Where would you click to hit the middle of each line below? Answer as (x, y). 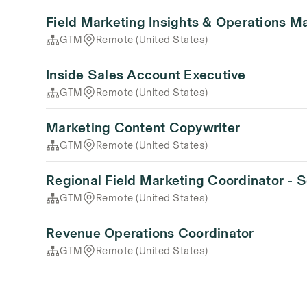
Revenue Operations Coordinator (150, 233)
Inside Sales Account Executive (146, 75)
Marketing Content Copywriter (143, 127)
